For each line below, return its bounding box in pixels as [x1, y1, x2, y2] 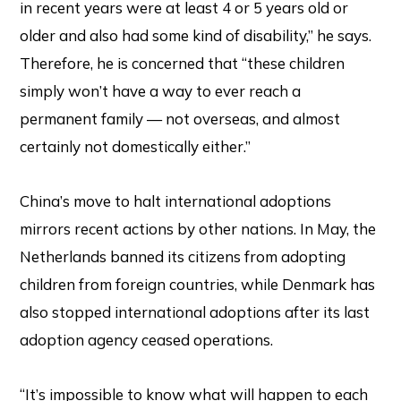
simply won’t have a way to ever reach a [20, 81, 302, 101]
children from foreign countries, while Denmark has [20, 275, 376, 294]
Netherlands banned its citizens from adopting [20, 247, 346, 267]
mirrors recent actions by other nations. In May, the [20, 219, 377, 239]
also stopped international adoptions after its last [20, 303, 371, 322]
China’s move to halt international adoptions [20, 192, 332, 211]
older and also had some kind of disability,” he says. [20, 26, 372, 46]
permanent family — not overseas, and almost [20, 109, 341, 129]
